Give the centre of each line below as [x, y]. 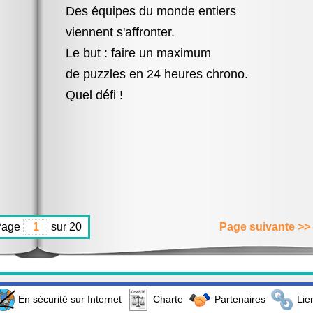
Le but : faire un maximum [138, 53]
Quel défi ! [94, 95]
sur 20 [65, 227]
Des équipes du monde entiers [151, 11]
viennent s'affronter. [120, 32]
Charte [168, 299]
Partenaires [240, 299]
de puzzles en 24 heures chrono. [157, 74]
